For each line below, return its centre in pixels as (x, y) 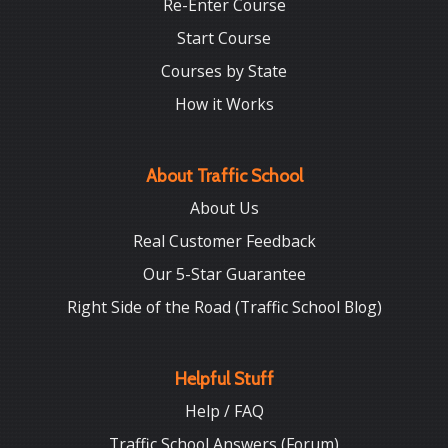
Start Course (224, 37)
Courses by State (224, 70)
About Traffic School (224, 176)
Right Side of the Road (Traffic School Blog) (224, 306)
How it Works (224, 103)
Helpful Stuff (224, 379)
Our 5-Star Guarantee (224, 274)
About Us (224, 208)
